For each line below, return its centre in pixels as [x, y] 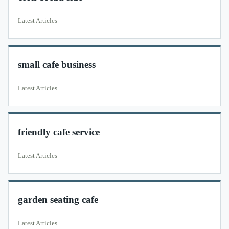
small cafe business [57, 65]
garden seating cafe [58, 200]
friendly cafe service [59, 132]
